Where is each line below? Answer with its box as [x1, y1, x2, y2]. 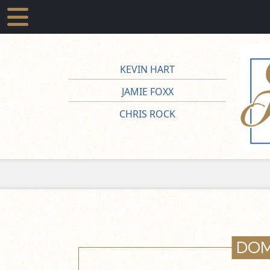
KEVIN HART [120, 62, 175, 76]
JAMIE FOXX [121, 84, 174, 98]
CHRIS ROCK [119, 107, 175, 121]
